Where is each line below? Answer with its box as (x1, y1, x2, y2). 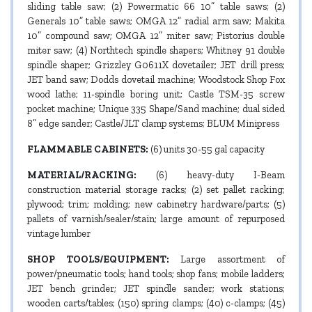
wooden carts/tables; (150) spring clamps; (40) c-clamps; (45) (27, 297, 285, 309)
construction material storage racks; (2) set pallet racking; (27, 183, 285, 196)
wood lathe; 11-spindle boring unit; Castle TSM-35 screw (27, 88, 285, 100)
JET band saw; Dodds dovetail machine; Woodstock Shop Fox (27, 73, 285, 86)
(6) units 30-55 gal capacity (148, 143, 265, 155)
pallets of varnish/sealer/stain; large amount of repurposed (27, 212, 285, 225)
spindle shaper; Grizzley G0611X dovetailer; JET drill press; (27, 58, 285, 71)
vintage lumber (27, 227, 91, 240)
